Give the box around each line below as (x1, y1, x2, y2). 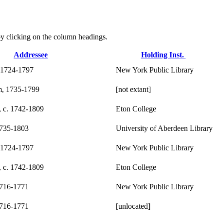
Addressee (14, 50, 48, 59)
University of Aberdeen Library (116, 124, 213, 132)
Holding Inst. (141, 50, 186, 59)
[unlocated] (116, 201, 150, 210)
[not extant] (116, 85, 151, 93)
